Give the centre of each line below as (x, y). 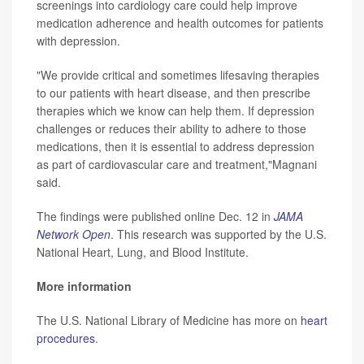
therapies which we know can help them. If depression (175, 110)
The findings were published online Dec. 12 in (155, 216)
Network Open (74, 234)
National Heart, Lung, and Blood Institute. (143, 251)
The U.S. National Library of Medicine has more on (169, 320)
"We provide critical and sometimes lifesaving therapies (178, 74)
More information (84, 286)
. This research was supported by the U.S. (219, 234)
